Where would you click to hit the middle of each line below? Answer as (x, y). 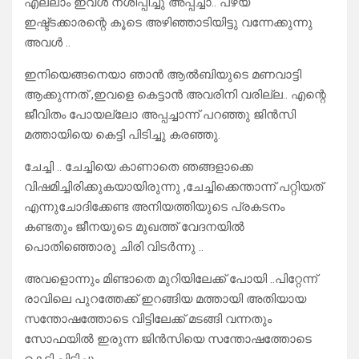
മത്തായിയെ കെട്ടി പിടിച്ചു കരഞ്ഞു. (122, 135)
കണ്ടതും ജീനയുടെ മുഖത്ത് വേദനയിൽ (134, 227)
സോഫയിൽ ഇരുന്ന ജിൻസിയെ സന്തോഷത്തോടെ (168, 339)
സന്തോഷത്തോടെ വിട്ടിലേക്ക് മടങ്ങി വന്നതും (148, 319)
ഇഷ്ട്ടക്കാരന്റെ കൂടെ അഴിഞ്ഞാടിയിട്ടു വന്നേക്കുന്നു (168, 23)
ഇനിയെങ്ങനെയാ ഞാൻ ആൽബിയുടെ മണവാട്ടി (163, 75)
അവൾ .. (47, 43)
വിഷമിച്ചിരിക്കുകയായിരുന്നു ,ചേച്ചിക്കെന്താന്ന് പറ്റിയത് (173, 187)
